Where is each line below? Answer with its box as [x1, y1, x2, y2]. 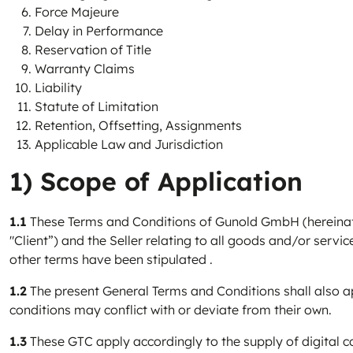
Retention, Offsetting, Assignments [35, 117, 242, 133]
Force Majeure [35, 4, 119, 20]
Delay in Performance [35, 23, 163, 39]
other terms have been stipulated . [9, 251, 213, 267]
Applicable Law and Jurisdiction [35, 136, 223, 152]
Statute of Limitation [35, 98, 158, 114]
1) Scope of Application [9, 165, 303, 197]
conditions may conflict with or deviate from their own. [9, 302, 332, 318]
